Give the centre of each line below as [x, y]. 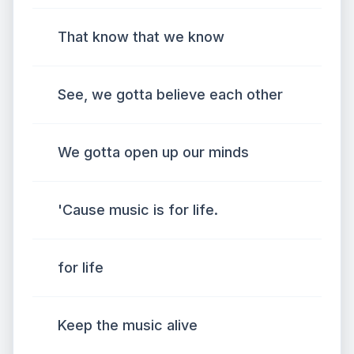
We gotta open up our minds [153, 152]
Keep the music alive [128, 325]
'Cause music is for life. [138, 210]
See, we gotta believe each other [170, 94]
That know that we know [141, 37]
